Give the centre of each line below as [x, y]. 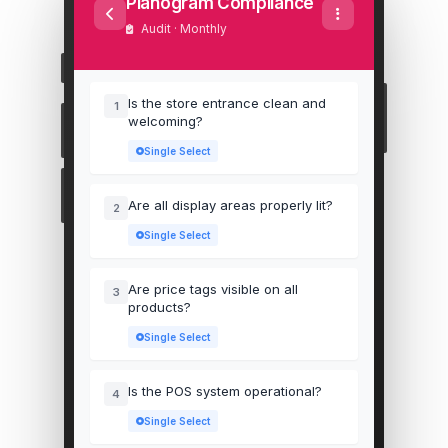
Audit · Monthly [182, 28]
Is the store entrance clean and [227, 103]
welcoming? [165, 121]
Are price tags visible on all [213, 289]
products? [159, 307]
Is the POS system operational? [225, 391]
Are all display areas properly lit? [230, 205]
